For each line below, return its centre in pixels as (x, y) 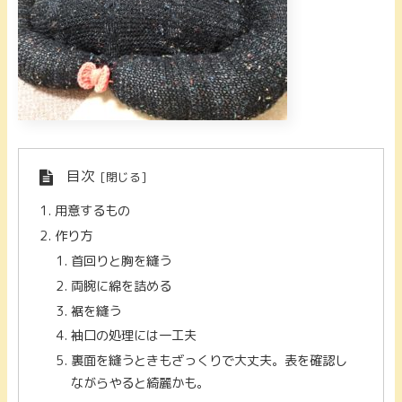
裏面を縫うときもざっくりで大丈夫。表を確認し (209, 361)
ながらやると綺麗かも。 (140, 384)
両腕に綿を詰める (121, 286)
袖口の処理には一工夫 (133, 336)
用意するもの (93, 211)
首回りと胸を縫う (121, 261)
